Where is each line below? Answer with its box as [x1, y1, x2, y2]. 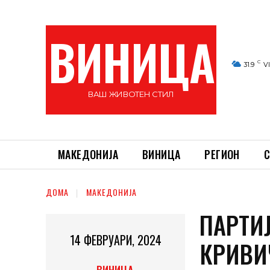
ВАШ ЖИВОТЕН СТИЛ [87, 89, 175, 99]
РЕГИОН [204, 146, 240, 162]
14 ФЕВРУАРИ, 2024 [69, 231, 162, 250]
